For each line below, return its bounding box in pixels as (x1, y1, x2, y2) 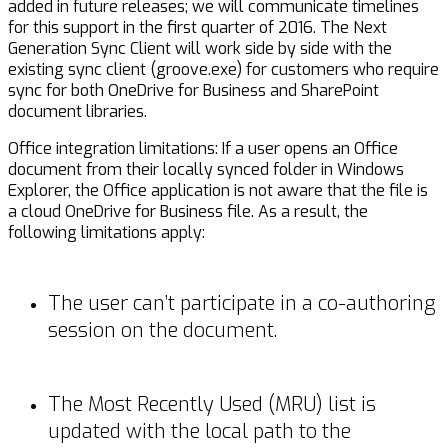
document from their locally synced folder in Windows (8, 159, 404, 181)
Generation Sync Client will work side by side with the (8, 38, 392, 60)
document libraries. (8, 101, 147, 123)
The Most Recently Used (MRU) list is (48, 390, 376, 418)
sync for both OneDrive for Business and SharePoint (8, 80, 379, 102)
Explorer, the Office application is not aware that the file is (8, 180, 428, 202)
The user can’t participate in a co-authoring (48, 290, 435, 318)
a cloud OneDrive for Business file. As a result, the (8, 201, 368, 223)
